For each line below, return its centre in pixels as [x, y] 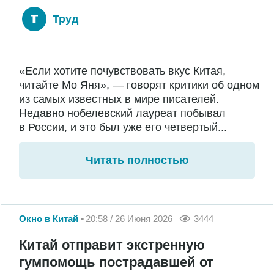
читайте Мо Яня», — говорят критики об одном [139, 85]
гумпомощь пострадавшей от [116, 262]
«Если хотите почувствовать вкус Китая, [122, 71]
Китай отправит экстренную [112, 245]
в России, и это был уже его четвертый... [123, 127]
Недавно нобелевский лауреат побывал [122, 113]
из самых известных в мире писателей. [119, 99]
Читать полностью [137, 160]
